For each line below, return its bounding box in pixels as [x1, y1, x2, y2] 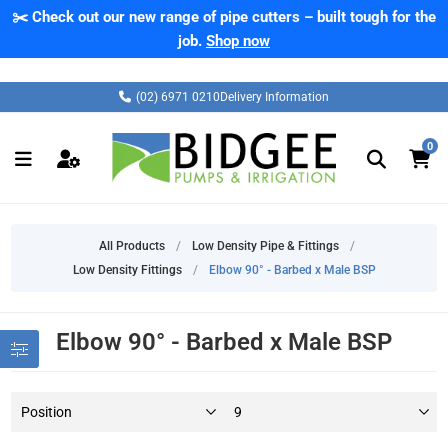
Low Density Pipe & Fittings [191, 239, 339, 253]
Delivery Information [220, 90, 329, 104]
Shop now [206, 32, 270, 50]
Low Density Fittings [72, 263, 182, 277]
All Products [98, 239, 165, 253]
